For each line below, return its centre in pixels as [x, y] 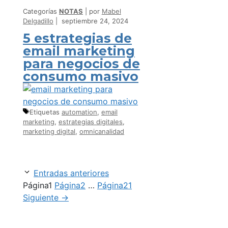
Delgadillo [38, 21]
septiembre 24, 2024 [95, 21]
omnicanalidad [102, 132]
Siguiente [42, 198]
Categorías [41, 11]
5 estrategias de [77, 38]
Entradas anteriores [71, 173]
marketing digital [49, 132]
